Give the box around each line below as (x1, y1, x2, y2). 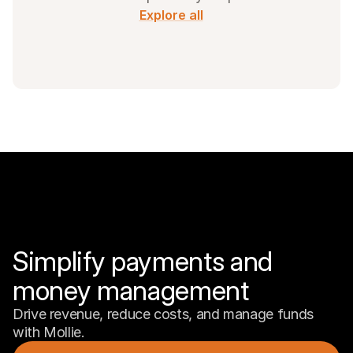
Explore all (139, 7, 203, 23)
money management (13, 274, 249, 307)
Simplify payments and (13, 245, 273, 277)
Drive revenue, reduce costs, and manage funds (13, 306, 314, 322)
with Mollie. (13, 324, 85, 340)
